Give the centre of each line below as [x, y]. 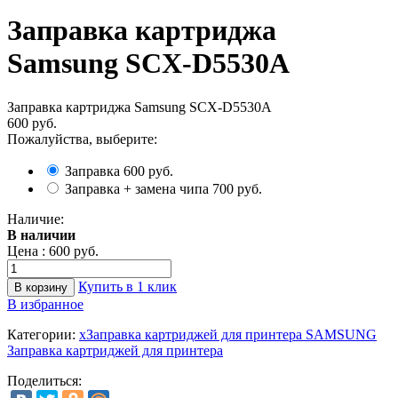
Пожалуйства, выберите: [82, 139]
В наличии [41, 235]
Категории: [41, 334]
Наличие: [36, 219]
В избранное [45, 304]
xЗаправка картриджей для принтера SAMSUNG [228, 334]
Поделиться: [44, 380]
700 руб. [237, 188]
